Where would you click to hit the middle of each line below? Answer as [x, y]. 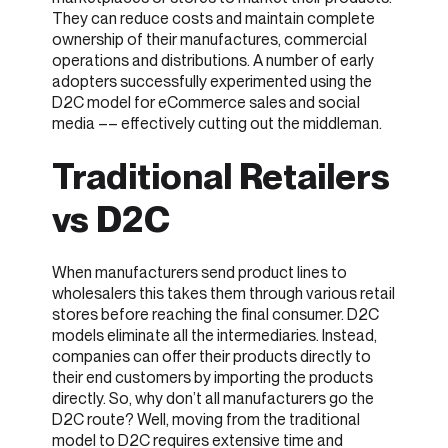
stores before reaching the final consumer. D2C [215, 315]
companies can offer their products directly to [211, 357]
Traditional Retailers [221, 177]
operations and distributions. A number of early [213, 60]
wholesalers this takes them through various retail [223, 294]
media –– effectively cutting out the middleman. [218, 123]
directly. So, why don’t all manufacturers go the [213, 399]
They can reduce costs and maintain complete [213, 18]
